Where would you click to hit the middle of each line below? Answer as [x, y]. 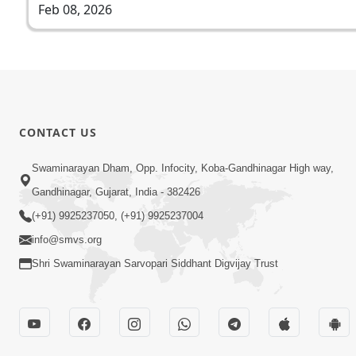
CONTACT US [58, 132]
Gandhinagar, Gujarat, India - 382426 [116, 192]
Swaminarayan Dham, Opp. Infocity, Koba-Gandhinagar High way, [183, 168]
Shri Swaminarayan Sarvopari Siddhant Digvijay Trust [155, 264]
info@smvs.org [67, 240]
